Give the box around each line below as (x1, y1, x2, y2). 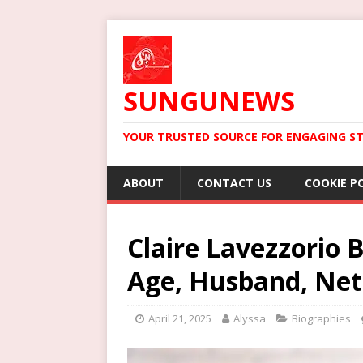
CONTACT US (197, 175, 271, 190)
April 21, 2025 (148, 311, 211, 326)
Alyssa (233, 311, 266, 326)
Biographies (292, 311, 351, 326)
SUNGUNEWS (123, 83, 295, 118)
